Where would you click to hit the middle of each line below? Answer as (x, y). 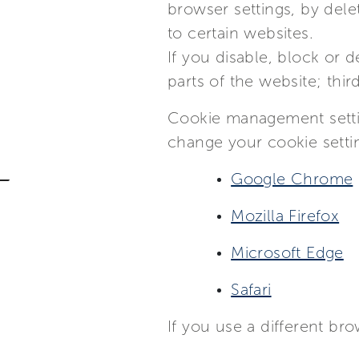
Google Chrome (292, 179)
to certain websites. (240, 33)
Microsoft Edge (287, 252)
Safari (251, 289)
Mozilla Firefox (285, 216)
